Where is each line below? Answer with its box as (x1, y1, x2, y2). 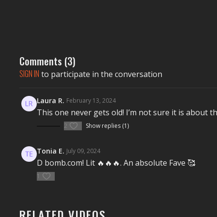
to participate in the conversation (39, 69, 163, 79)
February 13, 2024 (66, 96, 116, 105)
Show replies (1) (86, 122, 129, 130)
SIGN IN (19, 68, 40, 79)
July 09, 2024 (66, 147, 101, 155)
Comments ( (19, 54, 68, 68)
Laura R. (37, 96, 65, 105)
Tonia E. (37, 146, 65, 155)
